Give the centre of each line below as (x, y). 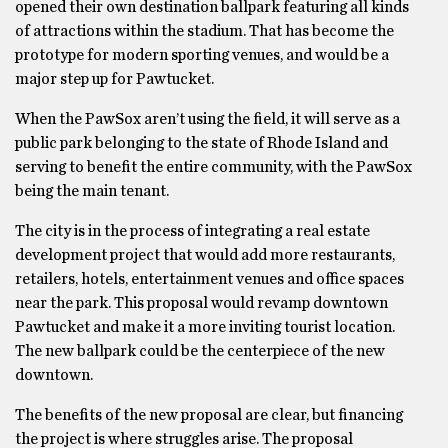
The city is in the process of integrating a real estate (192, 231)
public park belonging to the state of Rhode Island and (201, 143)
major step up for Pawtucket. (114, 79)
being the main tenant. (92, 191)
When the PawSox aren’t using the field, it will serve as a (207, 119)
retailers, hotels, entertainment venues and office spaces (209, 279)
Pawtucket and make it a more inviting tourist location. (205, 327)
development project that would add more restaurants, (205, 255)
